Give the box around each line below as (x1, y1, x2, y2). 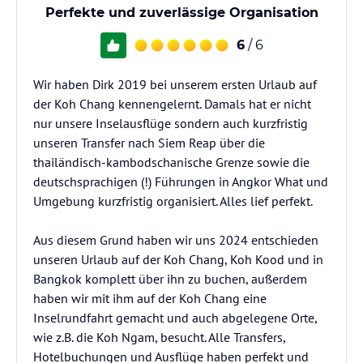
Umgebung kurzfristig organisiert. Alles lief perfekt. (33, 193, 313, 209)
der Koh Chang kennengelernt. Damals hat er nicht (33, 96, 311, 112)
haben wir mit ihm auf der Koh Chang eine (33, 290, 267, 306)
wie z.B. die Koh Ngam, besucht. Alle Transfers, (33, 329, 285, 345)
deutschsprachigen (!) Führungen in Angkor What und (33, 173, 328, 190)
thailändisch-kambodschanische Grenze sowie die (33, 154, 310, 170)
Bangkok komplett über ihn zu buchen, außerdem (33, 271, 307, 287)
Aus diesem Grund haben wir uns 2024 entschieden (33, 232, 318, 248)
